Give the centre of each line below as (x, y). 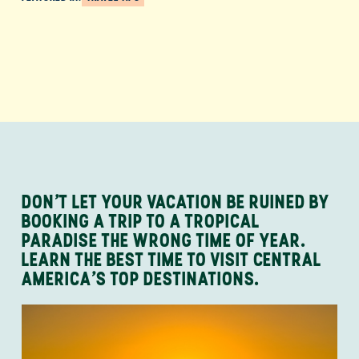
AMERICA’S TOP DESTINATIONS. (141, 278)
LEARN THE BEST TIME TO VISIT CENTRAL (171, 259)
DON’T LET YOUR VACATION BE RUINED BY (175, 202)
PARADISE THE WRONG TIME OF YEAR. (164, 240)
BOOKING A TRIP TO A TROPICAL (141, 221)
